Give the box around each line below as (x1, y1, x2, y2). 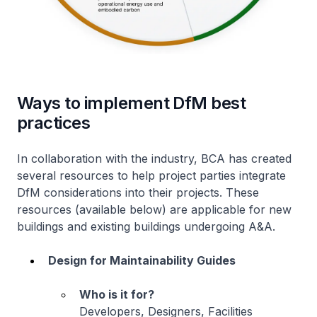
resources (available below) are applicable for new (17, 202, 292, 217)
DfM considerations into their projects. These (17, 185, 259, 200)
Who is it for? (79, 287, 154, 301)
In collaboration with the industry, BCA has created (17, 151, 292, 166)
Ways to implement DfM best (17, 92, 246, 113)
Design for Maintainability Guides (48, 253, 236, 267)
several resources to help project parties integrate (17, 168, 286, 183)
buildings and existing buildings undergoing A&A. (17, 219, 275, 234)
